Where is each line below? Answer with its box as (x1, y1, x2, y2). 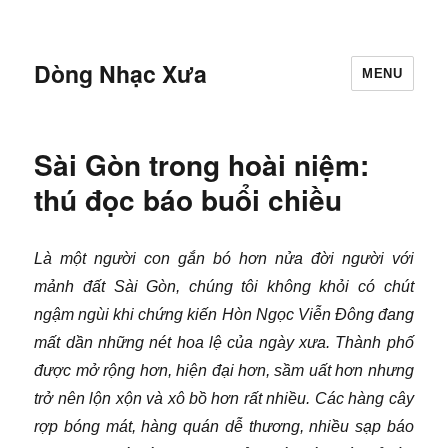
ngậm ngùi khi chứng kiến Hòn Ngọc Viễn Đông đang (34, 306, 414, 323)
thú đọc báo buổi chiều (34, 179, 343, 220)
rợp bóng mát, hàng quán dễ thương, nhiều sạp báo (34, 418, 414, 435)
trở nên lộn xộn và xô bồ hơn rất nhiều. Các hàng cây (34, 390, 414, 407)
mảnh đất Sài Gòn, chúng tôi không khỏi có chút (34, 278, 414, 295)
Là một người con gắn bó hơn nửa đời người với (34, 250, 414, 267)
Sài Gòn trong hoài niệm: (34, 144, 370, 185)
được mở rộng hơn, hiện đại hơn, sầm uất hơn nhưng (34, 362, 414, 379)
